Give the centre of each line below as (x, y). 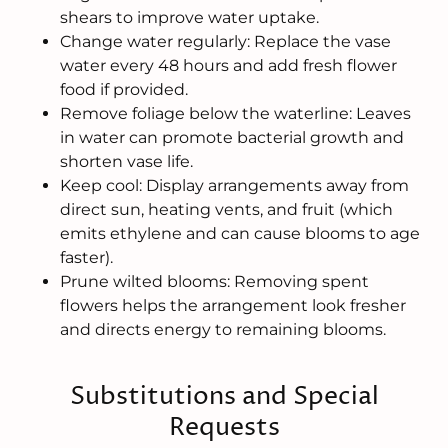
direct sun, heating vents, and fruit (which (226, 209)
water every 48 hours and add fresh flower (228, 65)
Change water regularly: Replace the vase (225, 41)
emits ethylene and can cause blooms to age (240, 233)
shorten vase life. (126, 161)
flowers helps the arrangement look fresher (233, 305)
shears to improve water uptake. (189, 17)
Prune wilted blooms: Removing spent (214, 281)
